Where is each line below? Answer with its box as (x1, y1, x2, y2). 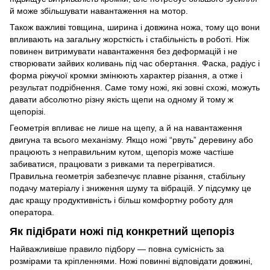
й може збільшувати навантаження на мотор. (10, 6, 188, 16)
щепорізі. (10, 107, 46, 117)
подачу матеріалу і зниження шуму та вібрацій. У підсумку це (10, 183, 251, 193)
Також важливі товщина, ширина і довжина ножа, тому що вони (10, 22, 260, 33)
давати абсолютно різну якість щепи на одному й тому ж (10, 95, 233, 105)
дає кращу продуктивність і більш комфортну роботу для (10, 195, 233, 206)
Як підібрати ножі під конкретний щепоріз (10, 225, 234, 237)
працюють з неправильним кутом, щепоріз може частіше (10, 147, 234, 157)
